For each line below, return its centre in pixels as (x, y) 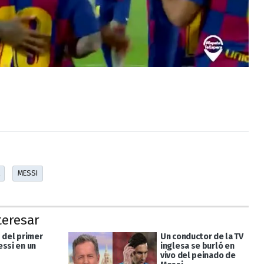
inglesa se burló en (197, 246)
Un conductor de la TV (202, 236)
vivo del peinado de (198, 255)
